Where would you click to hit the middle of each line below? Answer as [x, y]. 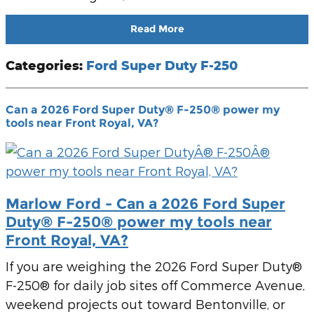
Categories [42, 65]
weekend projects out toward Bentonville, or [145, 304]
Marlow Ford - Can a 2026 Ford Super [145, 203]
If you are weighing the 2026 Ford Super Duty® [154, 266]
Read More [157, 29]
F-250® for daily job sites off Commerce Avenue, [155, 285]
